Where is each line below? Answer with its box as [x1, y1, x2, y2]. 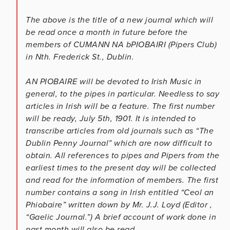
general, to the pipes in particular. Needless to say [26, 88, 219, 99]
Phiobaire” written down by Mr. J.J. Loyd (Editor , [26, 199, 212, 210]
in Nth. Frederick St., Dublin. [26, 51, 134, 62]
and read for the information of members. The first [26, 175, 218, 185]
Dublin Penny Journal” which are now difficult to [26, 138, 212, 148]
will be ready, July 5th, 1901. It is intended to [26, 113, 196, 124]
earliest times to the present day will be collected [26, 162, 216, 173]
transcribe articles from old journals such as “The [26, 125, 214, 136]
